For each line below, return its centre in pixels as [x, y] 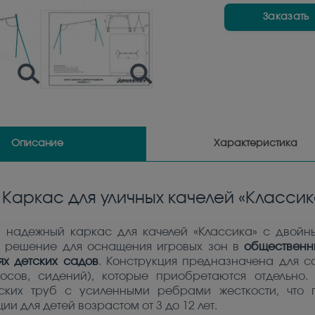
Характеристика [256, 143]
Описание [37, 143]
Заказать [286, 17]
